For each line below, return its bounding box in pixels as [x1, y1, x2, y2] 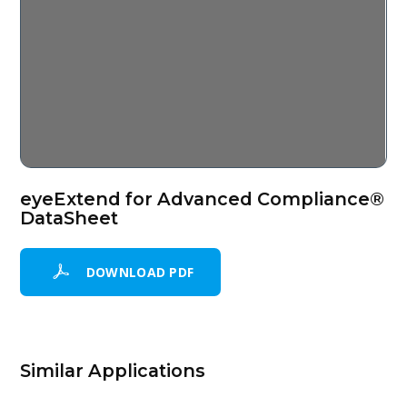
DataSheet [20, 207, 119, 230]
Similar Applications [20, 359, 206, 382]
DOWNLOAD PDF [85, 263, 194, 281]
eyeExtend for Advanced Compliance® [20, 188, 385, 211]
